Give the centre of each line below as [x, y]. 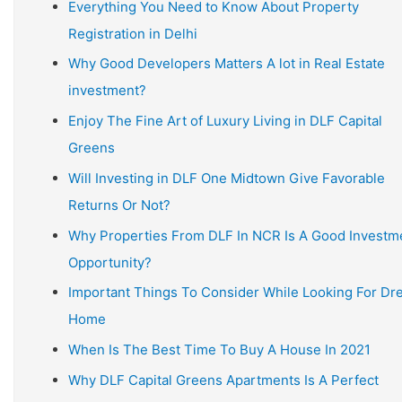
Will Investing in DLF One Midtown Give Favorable [227, 178]
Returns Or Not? [119, 205]
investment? [107, 91]
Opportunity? [110, 262]
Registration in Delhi [133, 33]
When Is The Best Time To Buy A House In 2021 [219, 350]
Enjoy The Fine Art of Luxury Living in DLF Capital [225, 121]
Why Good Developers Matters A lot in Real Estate [227, 64]
